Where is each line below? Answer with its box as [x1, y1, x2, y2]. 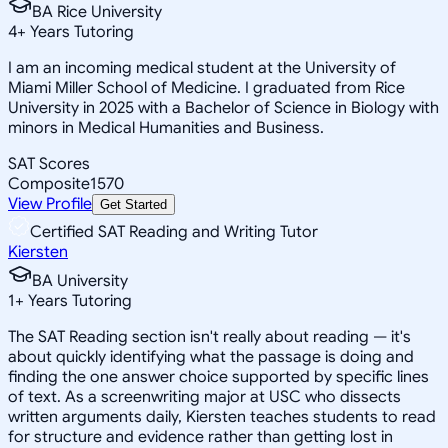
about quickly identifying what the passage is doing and [8, 346, 414, 367]
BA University [32, 270, 128, 291]
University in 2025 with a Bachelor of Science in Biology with [8, 97, 439, 118]
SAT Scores [8, 153, 90, 174]
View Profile [8, 193, 92, 214]
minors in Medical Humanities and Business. [8, 117, 324, 138]
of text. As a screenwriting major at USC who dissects [8, 386, 401, 407]
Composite [8, 173, 90, 194]
